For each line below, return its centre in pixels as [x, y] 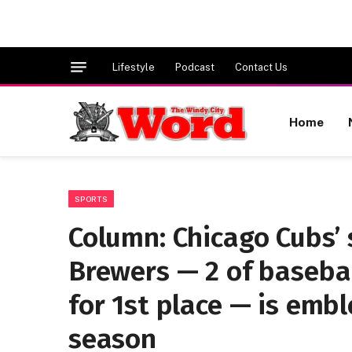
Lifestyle [134, 67]
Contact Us [261, 67]
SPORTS [91, 199]
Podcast [195, 67]
